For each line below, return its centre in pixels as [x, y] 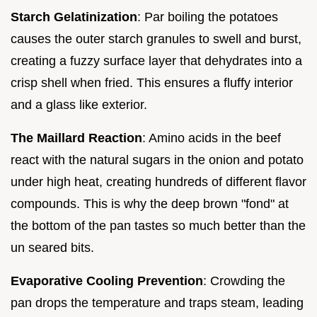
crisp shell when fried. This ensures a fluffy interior [152, 82]
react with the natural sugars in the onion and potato [157, 160]
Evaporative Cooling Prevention [107, 281]
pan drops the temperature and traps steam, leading [157, 302]
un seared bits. [52, 247]
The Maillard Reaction [76, 138]
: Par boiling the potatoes [208, 17]
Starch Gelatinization [74, 17]
